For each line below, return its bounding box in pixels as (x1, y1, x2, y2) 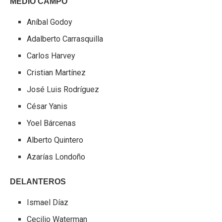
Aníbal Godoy (27, 17, 73, 27)
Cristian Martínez (27, 67, 86, 77)
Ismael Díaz (27, 197, 69, 207)
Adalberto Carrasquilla (27, 34, 104, 44)
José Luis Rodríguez (27, 84, 100, 94)
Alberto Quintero (27, 135, 84, 145)
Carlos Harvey (27, 51, 76, 60)
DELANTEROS (10, 177, 66, 186)
